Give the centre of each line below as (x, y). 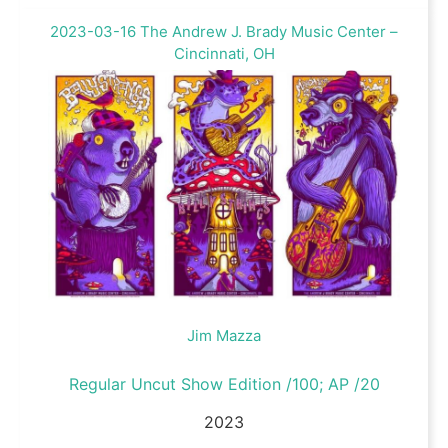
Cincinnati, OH (224, 53)
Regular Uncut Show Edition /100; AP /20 (224, 383)
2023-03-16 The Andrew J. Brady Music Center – (224, 31)
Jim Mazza (224, 335)
